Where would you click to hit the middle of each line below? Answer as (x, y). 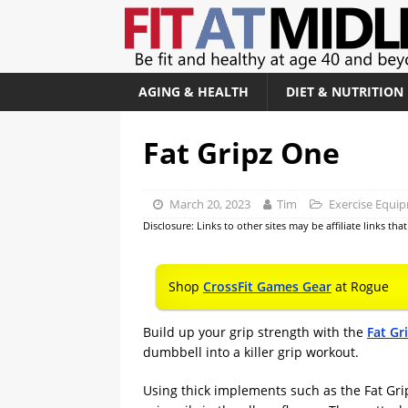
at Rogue (360, 286)
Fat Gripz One (241, 153)
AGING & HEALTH (194, 92)
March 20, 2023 (209, 204)
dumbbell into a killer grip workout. (251, 352)
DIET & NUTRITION (345, 92)
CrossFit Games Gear (267, 286)
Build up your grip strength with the (255, 332)
